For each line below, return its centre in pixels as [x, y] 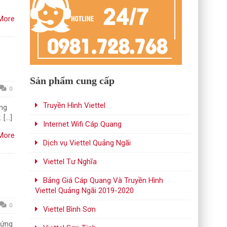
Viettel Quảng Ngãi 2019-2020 [85, 191]
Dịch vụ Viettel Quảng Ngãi [87, 143]
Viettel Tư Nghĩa [70, 162]
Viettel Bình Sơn [70, 209]
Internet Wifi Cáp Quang [83, 124]
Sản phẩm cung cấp [72, 81]
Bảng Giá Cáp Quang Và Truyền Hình [103, 180]
